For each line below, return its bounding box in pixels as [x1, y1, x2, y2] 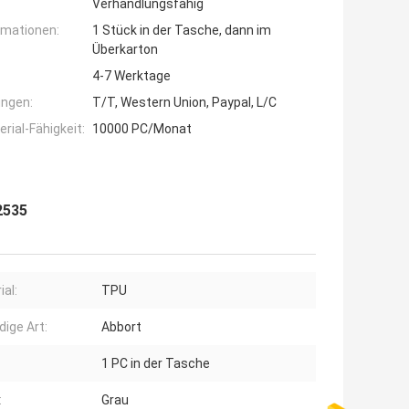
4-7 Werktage [92, 68, 171, 84]
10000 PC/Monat [92, 121, 192, 137]
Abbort [101, 320, 142, 335]
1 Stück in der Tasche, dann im [92, 23, 271, 38]
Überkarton [92, 42, 158, 58]
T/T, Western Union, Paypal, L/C [92, 95, 277, 110]
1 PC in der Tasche [101, 356, 210, 372]
